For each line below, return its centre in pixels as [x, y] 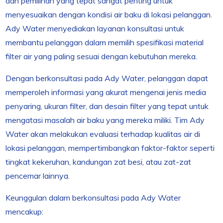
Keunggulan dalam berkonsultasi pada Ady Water [93, 198]
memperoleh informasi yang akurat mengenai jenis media [106, 92]
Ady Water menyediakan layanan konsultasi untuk [95, 29]
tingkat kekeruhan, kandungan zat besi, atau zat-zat [99, 162]
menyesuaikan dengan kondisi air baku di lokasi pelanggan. [109, 15]
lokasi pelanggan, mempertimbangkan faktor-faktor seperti [110, 148]
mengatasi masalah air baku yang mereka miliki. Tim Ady [105, 120]
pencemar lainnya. [38, 176]
